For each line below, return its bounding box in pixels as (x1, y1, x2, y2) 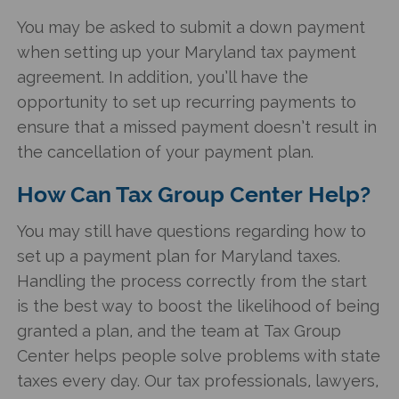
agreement (17, 67, 102, 86)
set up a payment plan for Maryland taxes (17, 246, 338, 265)
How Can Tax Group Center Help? (17, 180, 371, 208)
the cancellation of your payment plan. (17, 142, 314, 161)
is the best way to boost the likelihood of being (17, 296, 380, 315)
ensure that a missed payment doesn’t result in (17, 117, 378, 136)
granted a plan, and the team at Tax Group (17, 321, 342, 340)
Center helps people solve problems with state (17, 346, 381, 365)
